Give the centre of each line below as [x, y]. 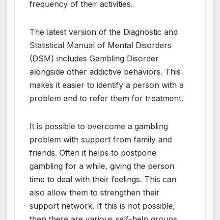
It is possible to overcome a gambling [99, 126]
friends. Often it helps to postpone [93, 152]
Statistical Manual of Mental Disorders [100, 45]
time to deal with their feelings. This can [103, 179]
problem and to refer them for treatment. [106, 98]
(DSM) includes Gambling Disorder [94, 58]
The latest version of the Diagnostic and [104, 32]
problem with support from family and [101, 139]
